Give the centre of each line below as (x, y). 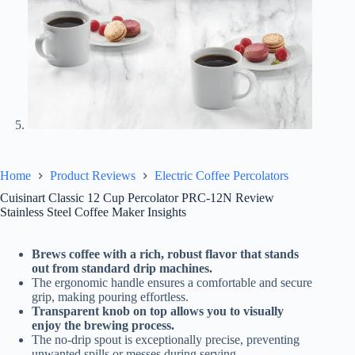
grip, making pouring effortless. (110, 296)
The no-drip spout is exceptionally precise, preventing (166, 339)
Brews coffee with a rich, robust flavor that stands (165, 254)
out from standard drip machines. (122, 268)
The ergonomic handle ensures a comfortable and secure (172, 282)
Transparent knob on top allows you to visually (158, 311)
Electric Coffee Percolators (221, 175)
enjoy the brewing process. (103, 325)
